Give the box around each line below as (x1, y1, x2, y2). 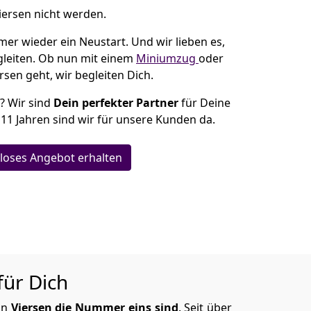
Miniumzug (136, 51, 199, 66)
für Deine (178, 95, 230, 110)
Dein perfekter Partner (53, 95, 178, 110)
